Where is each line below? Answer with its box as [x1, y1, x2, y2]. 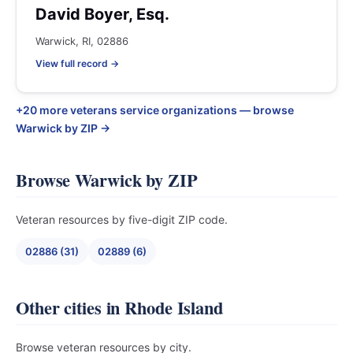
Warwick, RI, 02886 [35, 35, 128, 47]
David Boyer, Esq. [35, 5, 169, 24]
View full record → [35, 58, 119, 69]
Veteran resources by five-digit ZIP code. [16, 213, 228, 226]
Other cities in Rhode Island [16, 295, 223, 321]
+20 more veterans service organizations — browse [16, 103, 294, 117]
